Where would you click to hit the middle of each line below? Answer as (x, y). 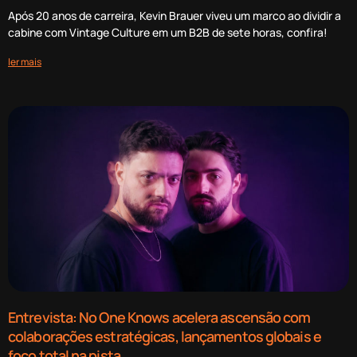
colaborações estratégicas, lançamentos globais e (165, 336)
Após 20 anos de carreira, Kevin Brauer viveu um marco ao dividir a (175, 15)
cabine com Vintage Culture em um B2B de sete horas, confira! (168, 32)
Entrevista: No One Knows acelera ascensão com (159, 317)
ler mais (25, 61)
